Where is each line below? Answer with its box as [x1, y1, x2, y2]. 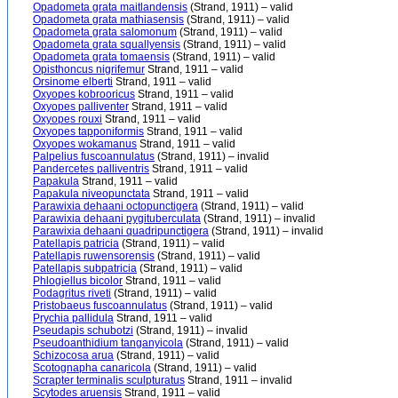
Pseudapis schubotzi [33, 324, 133, 337]
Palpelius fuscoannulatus [33, 150, 155, 163]
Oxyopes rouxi [33, 113, 102, 125]
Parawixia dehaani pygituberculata [33, 212, 201, 225]
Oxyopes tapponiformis [33, 125, 144, 138]
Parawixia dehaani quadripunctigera [33, 225, 209, 237]
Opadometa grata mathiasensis [33, 13, 184, 26]
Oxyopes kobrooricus [33, 88, 135, 100]
